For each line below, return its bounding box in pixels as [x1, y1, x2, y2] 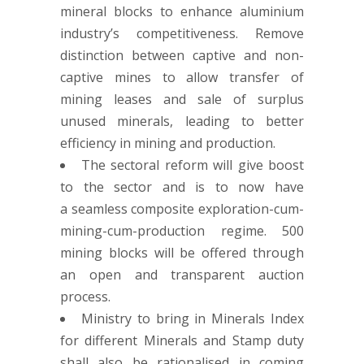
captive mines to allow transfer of [60, 67, 304, 86]
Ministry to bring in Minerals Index [80, 309, 305, 327]
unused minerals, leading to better [60, 111, 304, 130]
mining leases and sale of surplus [60, 89, 304, 108]
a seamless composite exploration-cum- [60, 199, 304, 218]
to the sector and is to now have [60, 177, 304, 196]
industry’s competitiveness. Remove [60, 24, 304, 42]
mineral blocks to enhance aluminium [60, 2, 304, 20]
